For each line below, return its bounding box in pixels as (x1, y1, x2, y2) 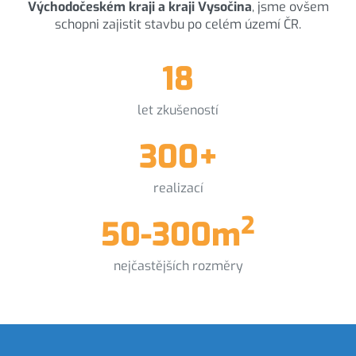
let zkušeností (137, 101, 219, 118)
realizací (153, 179, 203, 196)
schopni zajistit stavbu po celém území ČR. (55, 15, 301, 33)
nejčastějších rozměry (113, 257, 243, 274)
